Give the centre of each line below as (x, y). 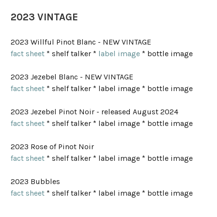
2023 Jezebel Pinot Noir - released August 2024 (95, 112)
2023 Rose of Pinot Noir (54, 147)
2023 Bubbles (37, 181)
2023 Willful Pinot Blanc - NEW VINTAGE (81, 42)
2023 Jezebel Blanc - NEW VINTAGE (72, 77)
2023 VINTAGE (45, 17)
